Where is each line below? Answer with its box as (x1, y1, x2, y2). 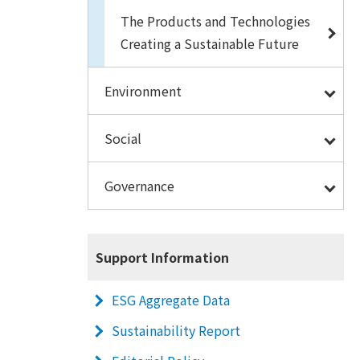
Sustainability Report (111, 321, 240, 340)
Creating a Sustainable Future (120, 34, 299, 53)
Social (104, 129, 141, 148)
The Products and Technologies (120, 11, 310, 31)
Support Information (95, 247, 229, 267)
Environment (104, 81, 182, 100)
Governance (104, 176, 174, 195)
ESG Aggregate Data (111, 290, 230, 309)
